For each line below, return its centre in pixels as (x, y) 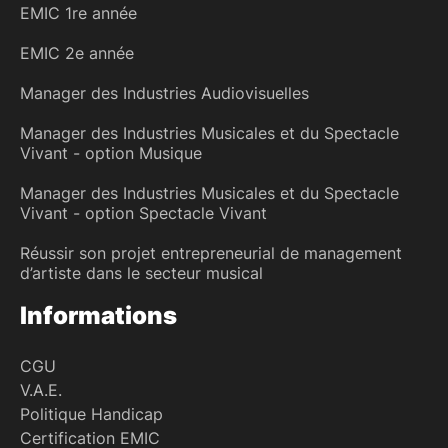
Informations (98, 315)
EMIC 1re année (78, 12)
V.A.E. (41, 389)
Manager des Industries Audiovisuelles (164, 92)
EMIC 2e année (77, 52)
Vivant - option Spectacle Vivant (143, 212)
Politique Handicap (91, 413)
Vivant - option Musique (111, 152)
